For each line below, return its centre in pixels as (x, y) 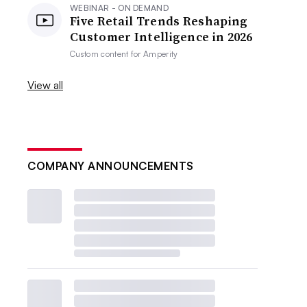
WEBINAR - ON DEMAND (120, 8)
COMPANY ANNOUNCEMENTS (111, 166)
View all (46, 85)
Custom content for (107, 54)
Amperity (161, 54)
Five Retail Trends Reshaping (159, 21)
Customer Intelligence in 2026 (161, 37)
